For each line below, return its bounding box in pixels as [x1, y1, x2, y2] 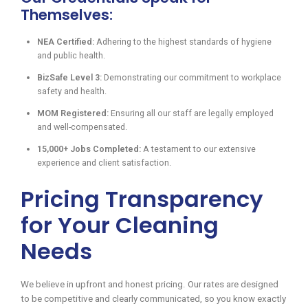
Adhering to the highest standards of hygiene [94, 36, 272, 47]
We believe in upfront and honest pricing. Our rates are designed [21, 279, 278, 290]
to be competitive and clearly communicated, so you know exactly [21, 294, 286, 305]
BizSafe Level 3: [37, 72, 102, 83]
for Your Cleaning [21, 210, 219, 241]
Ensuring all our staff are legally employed [109, 108, 274, 119]
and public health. [37, 50, 105, 61]
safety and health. [37, 86, 107, 97]
